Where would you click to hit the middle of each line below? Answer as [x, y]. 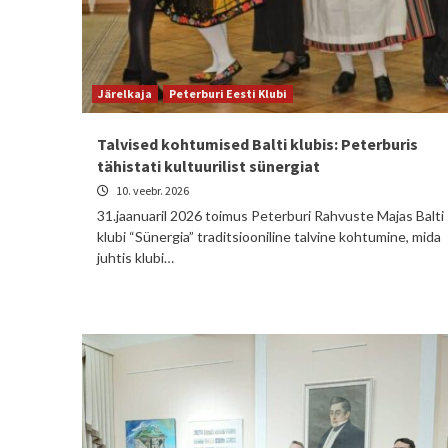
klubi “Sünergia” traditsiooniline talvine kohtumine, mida [269, 236]
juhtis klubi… [135, 257]
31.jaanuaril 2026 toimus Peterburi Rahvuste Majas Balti [270, 215]
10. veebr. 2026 [151, 190]
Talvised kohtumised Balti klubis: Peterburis [257, 144]
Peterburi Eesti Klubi [228, 93]
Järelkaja [125, 93]
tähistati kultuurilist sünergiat [208, 166]
